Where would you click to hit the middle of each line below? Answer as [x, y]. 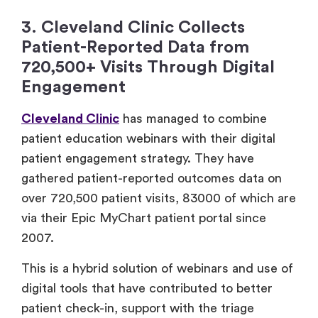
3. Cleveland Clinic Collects [133, 28]
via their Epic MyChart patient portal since [144, 218]
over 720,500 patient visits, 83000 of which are [159, 198]
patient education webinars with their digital [148, 139]
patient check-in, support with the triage [138, 308]
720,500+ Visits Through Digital [148, 68]
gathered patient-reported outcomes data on [152, 179]
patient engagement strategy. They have [138, 159]
